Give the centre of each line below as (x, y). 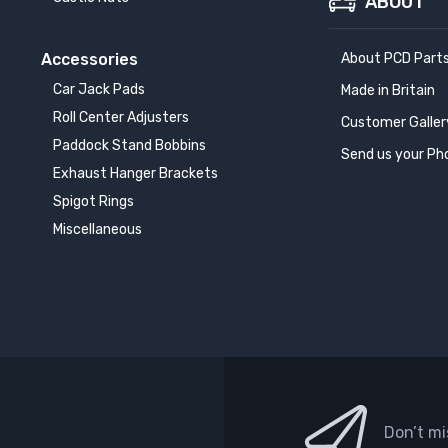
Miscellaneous (97, 229)
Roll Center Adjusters (120, 117)
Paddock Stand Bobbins (129, 145)
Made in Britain (388, 90)
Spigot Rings (93, 201)
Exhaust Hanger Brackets (135, 173)
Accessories (89, 59)
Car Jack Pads (98, 89)
